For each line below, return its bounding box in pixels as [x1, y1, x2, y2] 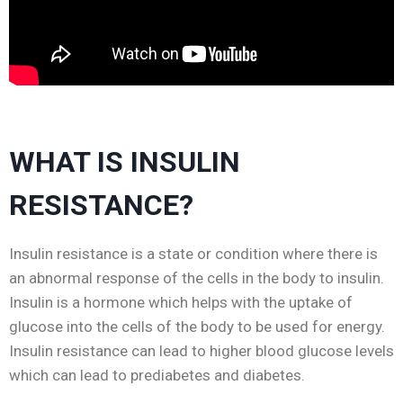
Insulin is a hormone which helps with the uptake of [9, 293, 353, 312]
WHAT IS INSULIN [9, 145, 240, 180]
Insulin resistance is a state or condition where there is [9, 245, 378, 264]
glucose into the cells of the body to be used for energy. [9, 318, 385, 336]
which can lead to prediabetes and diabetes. [9, 366, 305, 385]
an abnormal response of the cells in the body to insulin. [9, 269, 384, 288]
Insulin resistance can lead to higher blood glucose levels [9, 342, 394, 361]
